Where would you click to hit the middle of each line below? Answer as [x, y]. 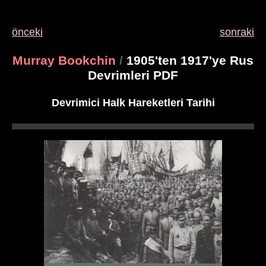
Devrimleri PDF [133, 75]
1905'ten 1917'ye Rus [188, 61]
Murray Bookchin [64, 61]
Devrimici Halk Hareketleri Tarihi [133, 102]
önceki [27, 32]
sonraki [237, 32]
